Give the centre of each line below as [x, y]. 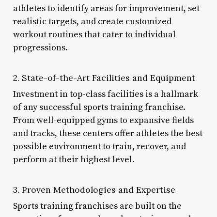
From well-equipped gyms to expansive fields [103, 120]
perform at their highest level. [74, 159]
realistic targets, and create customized [92, 21]
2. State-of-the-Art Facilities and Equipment [104, 77]
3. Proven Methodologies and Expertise [94, 189]
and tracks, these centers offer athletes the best [108, 133]
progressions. [40, 47]
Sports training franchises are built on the [97, 206]
